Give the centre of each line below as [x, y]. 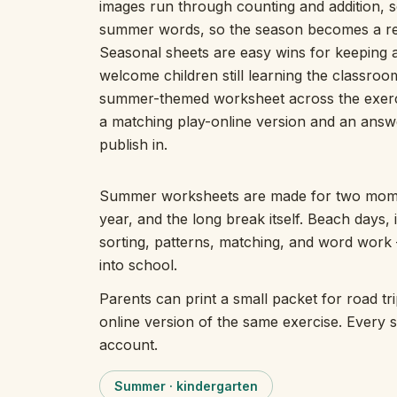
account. [128, 345]
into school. [138, 265]
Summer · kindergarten [186, 386]
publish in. [133, 144]
